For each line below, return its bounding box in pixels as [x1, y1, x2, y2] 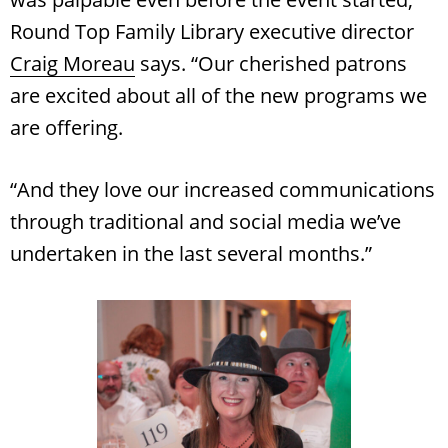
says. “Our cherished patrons [135, 49, 407, 77]
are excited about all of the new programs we [10, 81, 427, 109]
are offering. [10, 113, 123, 141]
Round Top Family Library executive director [10, 17, 414, 45]
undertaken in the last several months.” [10, 239, 377, 267]
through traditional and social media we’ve [10, 207, 401, 235]
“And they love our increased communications [10, 175, 435, 203]
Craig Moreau [10, 49, 135, 77]
